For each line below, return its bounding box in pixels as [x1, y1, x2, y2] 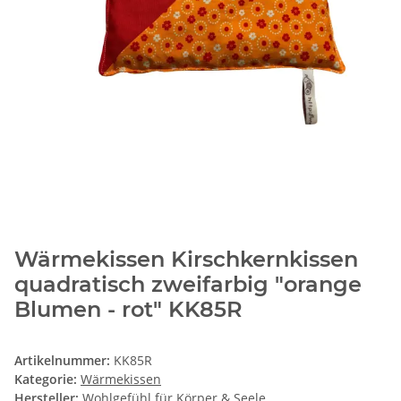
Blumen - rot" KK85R [14, 296, 243, 323]
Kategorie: [14, 371, 81, 388]
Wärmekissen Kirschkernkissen [14, 246, 358, 273]
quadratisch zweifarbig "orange [14, 271, 362, 298]
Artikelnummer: [14, 352, 114, 370]
